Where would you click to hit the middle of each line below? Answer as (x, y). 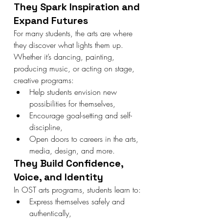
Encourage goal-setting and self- (81, 115)
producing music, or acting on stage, (75, 68)
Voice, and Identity (58, 177)
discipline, (46, 127)
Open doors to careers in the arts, (85, 139)
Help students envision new (74, 92)
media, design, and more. (72, 151)
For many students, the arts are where (74, 33)
